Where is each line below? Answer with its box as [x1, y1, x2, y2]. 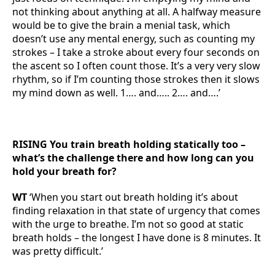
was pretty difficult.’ [12, 244, 103, 258]
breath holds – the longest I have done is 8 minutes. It [12, 231, 261, 244]
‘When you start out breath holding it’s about [27, 190, 238, 204]
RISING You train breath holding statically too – [12, 137, 246, 151]
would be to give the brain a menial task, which [12, 18, 230, 32]
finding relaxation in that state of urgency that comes [12, 204, 260, 217]
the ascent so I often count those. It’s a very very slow [12, 59, 260, 72]
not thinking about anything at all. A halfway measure [12, 5, 261, 18]
